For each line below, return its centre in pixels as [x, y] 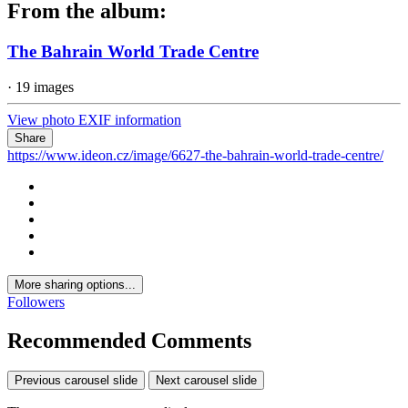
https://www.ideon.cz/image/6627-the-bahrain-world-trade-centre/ [195, 155]
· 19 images [41, 87]
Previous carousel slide [76, 381]
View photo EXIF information [94, 119]
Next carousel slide [206, 381]
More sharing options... [75, 284]
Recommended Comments [129, 340]
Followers [36, 301]
